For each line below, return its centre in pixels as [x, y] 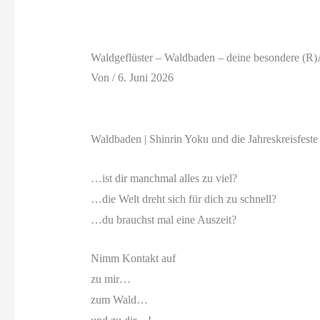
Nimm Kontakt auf [133, 259]
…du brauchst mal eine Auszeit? [163, 219]
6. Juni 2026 [145, 77]
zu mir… [110, 279]
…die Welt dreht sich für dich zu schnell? [183, 199]
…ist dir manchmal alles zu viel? [164, 178]
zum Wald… [119, 300]
